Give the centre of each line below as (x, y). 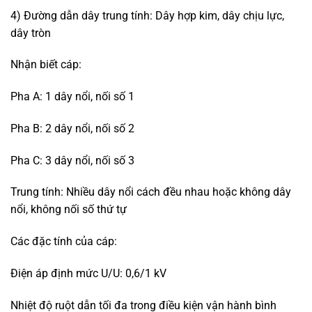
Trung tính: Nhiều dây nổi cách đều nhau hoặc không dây (151, 192)
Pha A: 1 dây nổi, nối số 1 (72, 97)
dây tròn (31, 33)
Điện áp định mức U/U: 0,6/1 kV (88, 274)
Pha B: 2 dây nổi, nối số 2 (72, 128)
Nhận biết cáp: (46, 65)
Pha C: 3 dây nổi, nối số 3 (72, 160)
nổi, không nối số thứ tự (69, 210)
